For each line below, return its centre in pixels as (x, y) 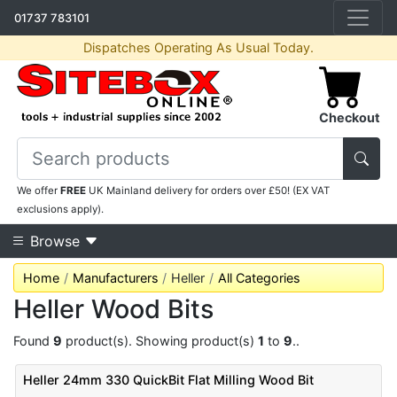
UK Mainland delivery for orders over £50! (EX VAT (208, 191)
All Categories (259, 278)
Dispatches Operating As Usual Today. (198, 48)
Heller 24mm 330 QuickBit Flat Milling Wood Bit (169, 380)
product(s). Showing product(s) (160, 341)
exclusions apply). (61, 209)
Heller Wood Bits (113, 309)
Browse (55, 241)
